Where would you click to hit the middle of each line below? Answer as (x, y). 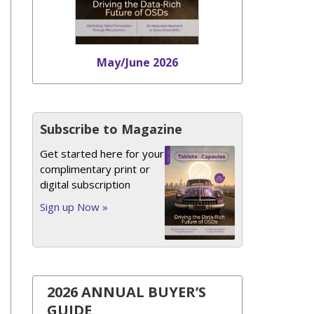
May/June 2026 (137, 62)
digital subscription (85, 184)
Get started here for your (102, 153)
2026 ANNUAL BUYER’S (126, 292)
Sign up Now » (74, 207)
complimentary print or (95, 169)
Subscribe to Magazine (111, 129)
